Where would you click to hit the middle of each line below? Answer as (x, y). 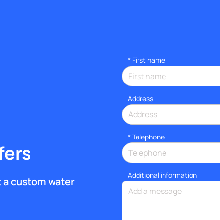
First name (149, 60)
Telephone (148, 137)
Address (140, 99)
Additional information (162, 175)
